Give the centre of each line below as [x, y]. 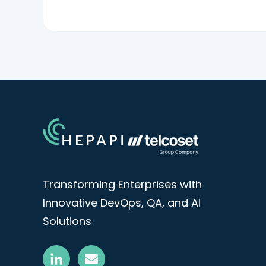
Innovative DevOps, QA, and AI [122, 203]
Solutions [67, 221]
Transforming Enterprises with [122, 185]
